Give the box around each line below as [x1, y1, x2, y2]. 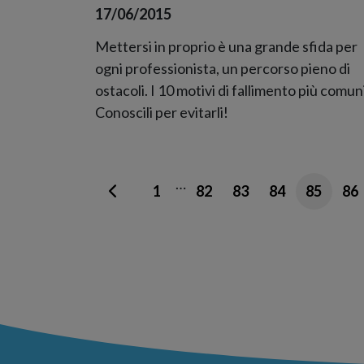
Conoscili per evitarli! [95, 102, 228, 121]
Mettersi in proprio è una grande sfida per [95, 37, 357, 55]
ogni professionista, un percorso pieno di [95, 58, 350, 77]
